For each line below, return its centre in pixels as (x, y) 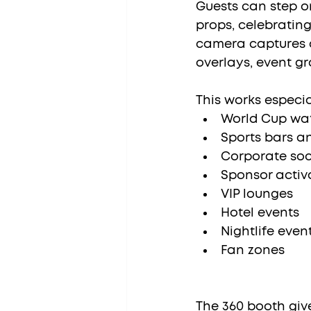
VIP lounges (257, 194)
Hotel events (260, 213)
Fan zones (253, 250)
